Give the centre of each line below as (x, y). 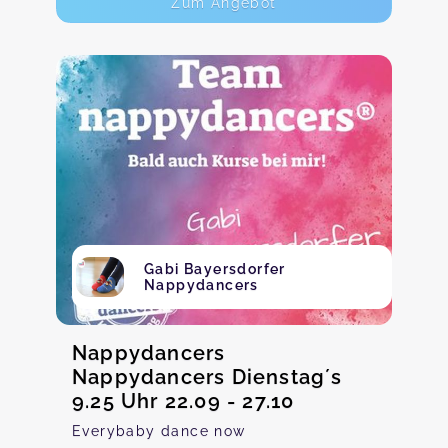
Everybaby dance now (159, 431)
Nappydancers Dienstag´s (207, 377)
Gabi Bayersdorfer (215, 269)
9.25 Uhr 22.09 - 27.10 (183, 401)
